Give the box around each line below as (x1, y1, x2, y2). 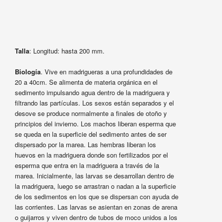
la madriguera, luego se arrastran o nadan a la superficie (14, 181, 176, 191)
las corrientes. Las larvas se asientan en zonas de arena (14, 202, 177, 212)
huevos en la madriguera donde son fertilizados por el (14, 150, 168, 160)
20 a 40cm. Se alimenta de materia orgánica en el (14, 77, 158, 87)
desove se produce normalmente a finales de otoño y (14, 108, 167, 118)
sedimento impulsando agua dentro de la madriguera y (14, 87, 170, 97)
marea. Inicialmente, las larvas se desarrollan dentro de (14, 170, 174, 180)
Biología (14, 66, 41, 76)
